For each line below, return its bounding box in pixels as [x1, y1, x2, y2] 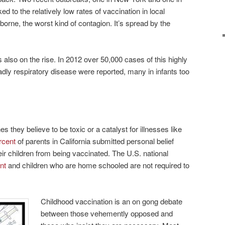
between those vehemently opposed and [41, 207, 173, 218]
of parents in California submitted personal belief [16, 135, 174, 146]
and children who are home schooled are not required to [6, 159, 189, 170]
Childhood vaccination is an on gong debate [41, 195, 183, 206]
